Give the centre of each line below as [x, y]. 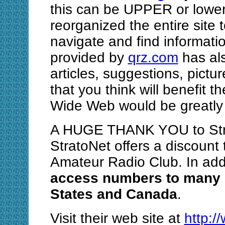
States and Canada [114, 194]
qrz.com [153, 58]
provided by [89, 58]
